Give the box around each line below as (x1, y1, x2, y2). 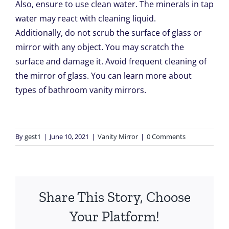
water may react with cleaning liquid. (15, 13, 156, 25)
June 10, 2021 (50, 132, 89, 142)
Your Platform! (70, 208, 159, 225)
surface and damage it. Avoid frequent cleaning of (15, 56, 207, 67)
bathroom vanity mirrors (48, 84, 144, 96)
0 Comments (147, 132, 186, 142)
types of (15, 84, 48, 96)
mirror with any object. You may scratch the (15, 41, 184, 53)
